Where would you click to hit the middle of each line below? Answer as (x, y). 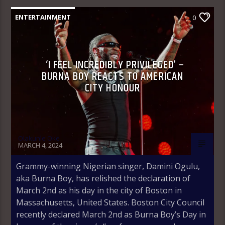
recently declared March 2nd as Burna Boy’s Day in (111, 214)
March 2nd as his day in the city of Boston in (99, 190)
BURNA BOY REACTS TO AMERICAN (113, 76)
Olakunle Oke (39, 138)
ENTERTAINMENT (43, 17)
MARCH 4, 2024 (40, 145)
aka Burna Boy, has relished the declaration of (103, 178)
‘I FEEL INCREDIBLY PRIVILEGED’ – (115, 65)
